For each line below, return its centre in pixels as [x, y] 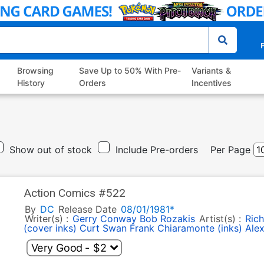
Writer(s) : [48, 219]
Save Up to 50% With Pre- [130, 71]
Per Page [230, 150]
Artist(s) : [221, 219]
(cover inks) [50, 228]
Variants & [211, 71]
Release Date [87, 209]
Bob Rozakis [167, 219]
